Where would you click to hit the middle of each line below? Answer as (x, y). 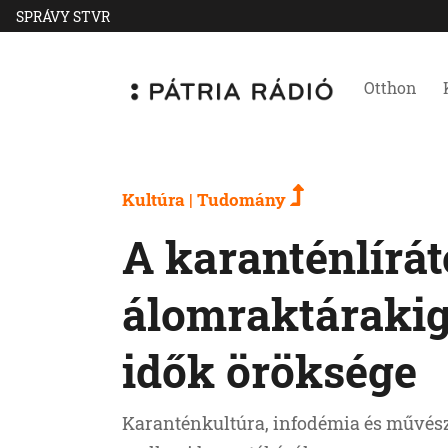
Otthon (390, 87)
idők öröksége (269, 370)
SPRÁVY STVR (63, 16)
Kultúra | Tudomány (206, 199)
